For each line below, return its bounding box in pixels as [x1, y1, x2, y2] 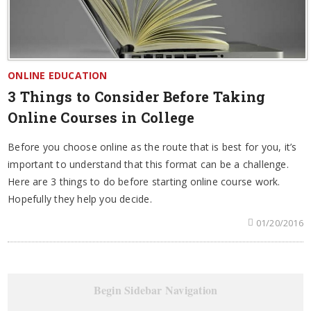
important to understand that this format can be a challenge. [8, 157, 289, 171]
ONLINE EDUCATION [8, 68, 108, 82]
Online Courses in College [8, 108, 195, 126]
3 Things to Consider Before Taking [8, 87, 266, 106]
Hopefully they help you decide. [8, 192, 152, 205]
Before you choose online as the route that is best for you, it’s [8, 140, 297, 153]
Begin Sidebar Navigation [93, 281, 218, 298]
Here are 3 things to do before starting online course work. [8, 174, 280, 188]
